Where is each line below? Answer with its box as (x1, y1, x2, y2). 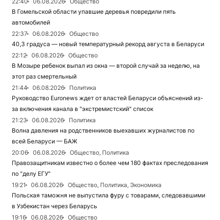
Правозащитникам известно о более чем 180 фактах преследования (12, 159, 208, 166)
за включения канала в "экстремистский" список (12, 105, 153, 112)
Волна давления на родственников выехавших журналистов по (12, 127, 194, 134)
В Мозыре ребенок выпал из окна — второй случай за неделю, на (12, 62, 200, 69)
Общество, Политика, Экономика (68, 181, 162, 189)
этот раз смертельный (12, 73, 77, 80)
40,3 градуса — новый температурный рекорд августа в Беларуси (12, 40, 204, 48)
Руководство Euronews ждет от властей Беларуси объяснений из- (12, 94, 203, 102)
